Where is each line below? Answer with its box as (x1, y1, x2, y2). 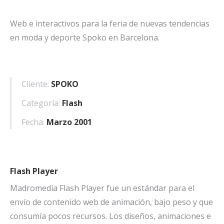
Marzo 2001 (46, 116, 92, 128)
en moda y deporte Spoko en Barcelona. (10, 32, 159, 43)
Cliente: (21, 78, 49, 90)
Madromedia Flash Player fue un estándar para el (10, 182, 194, 194)
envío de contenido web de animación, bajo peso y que (10, 196, 213, 208)
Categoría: (21, 97, 60, 109)
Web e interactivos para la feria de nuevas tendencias (10, 18, 209, 29)
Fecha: (21, 116, 44, 128)
